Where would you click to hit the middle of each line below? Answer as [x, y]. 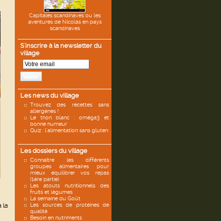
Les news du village [50, 95]
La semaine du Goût [55, 199]
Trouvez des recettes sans [70, 105]
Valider [31, 76]
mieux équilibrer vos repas [70, 173]
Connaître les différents [70, 160]
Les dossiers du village [54, 151]
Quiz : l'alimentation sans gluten [69, 130]
